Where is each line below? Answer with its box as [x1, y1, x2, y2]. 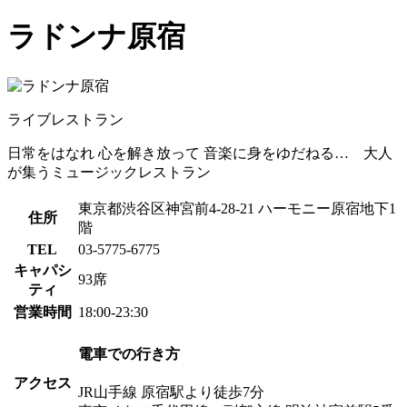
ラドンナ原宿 [7, 20, 185, 54]
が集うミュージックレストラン [7, 164, 211, 180]
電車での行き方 [78, 345, 180, 362]
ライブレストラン [7, 111, 124, 127]
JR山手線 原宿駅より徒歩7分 [78, 384, 264, 401]
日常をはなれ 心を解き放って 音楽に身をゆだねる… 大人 [7, 144, 392, 161]
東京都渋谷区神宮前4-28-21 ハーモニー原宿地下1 [78, 200, 396, 216]
